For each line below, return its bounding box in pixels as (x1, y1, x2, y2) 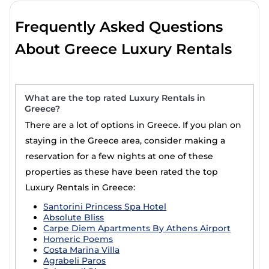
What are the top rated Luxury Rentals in (25, 92, 206, 103)
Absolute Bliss (43, 212, 104, 223)
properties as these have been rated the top (25, 166, 219, 177)
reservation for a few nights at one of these (25, 151, 214, 162)
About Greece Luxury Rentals (15, 40, 232, 58)
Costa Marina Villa (43, 244, 120, 255)
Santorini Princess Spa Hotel (43, 201, 167, 212)
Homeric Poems (43, 234, 113, 244)
